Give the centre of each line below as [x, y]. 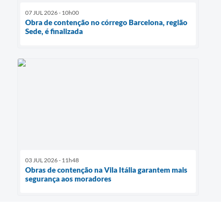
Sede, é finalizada [54, 31]
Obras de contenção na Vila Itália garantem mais [106, 169]
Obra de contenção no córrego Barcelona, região [106, 22]
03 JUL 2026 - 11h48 [52, 160]
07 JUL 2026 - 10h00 [52, 13]
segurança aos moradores [68, 178]
